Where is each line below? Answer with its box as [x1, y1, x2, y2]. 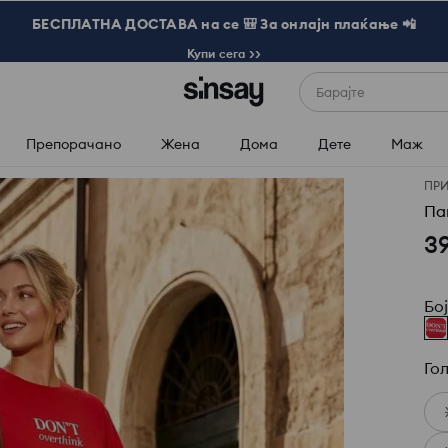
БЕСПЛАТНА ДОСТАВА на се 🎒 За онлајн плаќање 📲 [32, 15, 416, 33]
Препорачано [25, 135, 121, 153]
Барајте [315, 84, 365, 100]
